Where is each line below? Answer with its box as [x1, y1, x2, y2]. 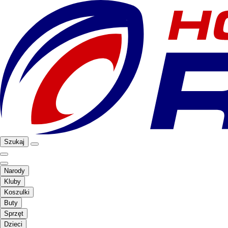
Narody [4, 166, 25, 175]
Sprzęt [4, 209, 23, 217]
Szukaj [4, 137, 24, 146]
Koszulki [4, 188, 30, 196]
